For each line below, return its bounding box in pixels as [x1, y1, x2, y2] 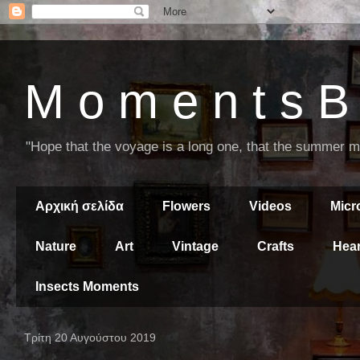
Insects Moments [35, 280, 139, 293]
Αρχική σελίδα [35, 199, 124, 213]
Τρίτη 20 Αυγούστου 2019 [24, 331, 156, 344]
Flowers [162, 199, 211, 213]
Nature [35, 239, 76, 253]
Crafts [257, 239, 294, 253]
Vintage [172, 239, 219, 253]
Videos [249, 199, 292, 213]
